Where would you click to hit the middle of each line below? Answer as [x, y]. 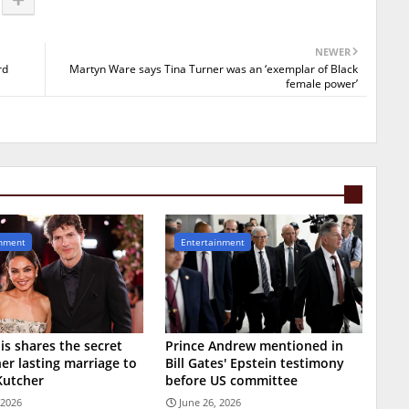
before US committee [232, 381]
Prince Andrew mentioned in [255, 346]
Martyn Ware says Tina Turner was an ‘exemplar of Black [214, 69]
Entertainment [213, 242]
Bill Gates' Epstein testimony [255, 363]
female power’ [322, 84]
